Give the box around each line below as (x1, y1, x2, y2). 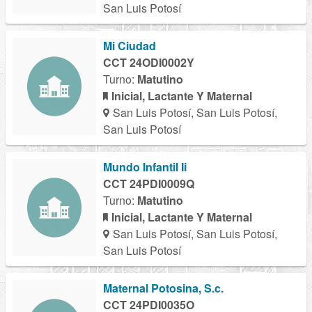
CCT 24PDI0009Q (103, 175, 194, 192)
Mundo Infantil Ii (103, 159, 187, 175)
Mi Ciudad (103, 38, 156, 54)
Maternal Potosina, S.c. (103, 280, 224, 297)
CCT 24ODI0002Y (103, 54, 194, 71)
